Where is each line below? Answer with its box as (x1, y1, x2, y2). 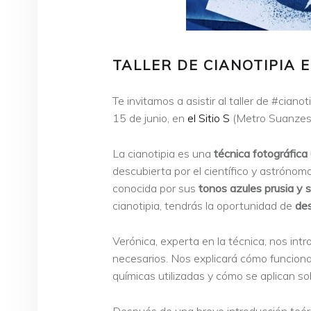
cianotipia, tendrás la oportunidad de (112, 199, 295, 213)
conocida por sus (112, 181, 199, 196)
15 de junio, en (112, 111, 187, 126)
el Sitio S (187, 111, 230, 126)
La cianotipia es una (112, 146, 214, 161)
